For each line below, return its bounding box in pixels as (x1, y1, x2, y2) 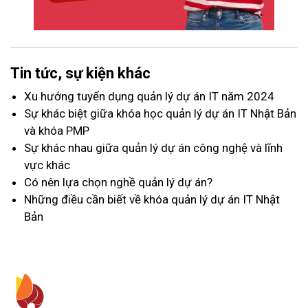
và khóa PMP (24, 123, 89, 137)
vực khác (24, 157, 70, 172)
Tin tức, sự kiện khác (10, 64, 151, 82)
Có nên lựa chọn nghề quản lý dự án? (24, 175, 212, 189)
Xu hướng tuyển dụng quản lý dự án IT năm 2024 (24, 89, 274, 103)
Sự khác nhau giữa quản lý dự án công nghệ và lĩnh (24, 140, 283, 155)
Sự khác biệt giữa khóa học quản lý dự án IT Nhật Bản (24, 106, 296, 120)
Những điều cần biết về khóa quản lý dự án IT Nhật (24, 192, 280, 206)
